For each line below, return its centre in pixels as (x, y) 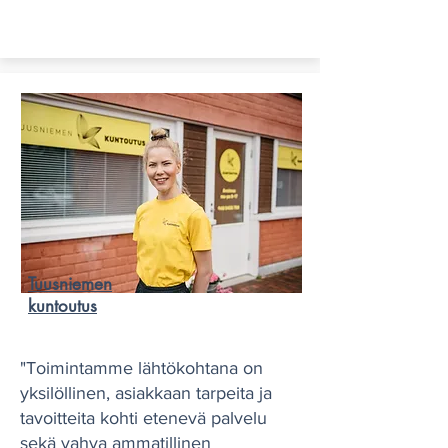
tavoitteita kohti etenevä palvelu (143, 418)
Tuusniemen (70, 284)
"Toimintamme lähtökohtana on (141, 368)
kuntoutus (62, 306)
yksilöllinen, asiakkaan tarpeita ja (146, 393)
